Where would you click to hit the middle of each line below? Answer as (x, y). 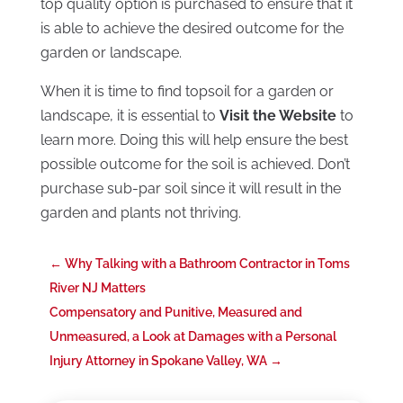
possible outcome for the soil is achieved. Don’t (195, 165)
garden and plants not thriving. (140, 213)
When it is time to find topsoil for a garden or (187, 92)
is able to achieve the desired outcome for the (192, 29)
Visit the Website (278, 116)
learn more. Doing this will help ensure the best (194, 140)
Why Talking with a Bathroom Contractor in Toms (207, 264)
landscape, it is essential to (130, 116)
